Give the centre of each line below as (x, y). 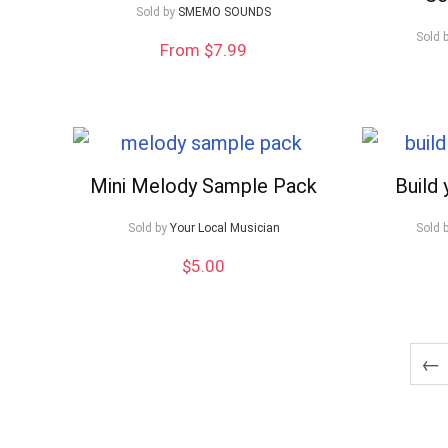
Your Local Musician (224, 228)
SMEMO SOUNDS (225, 12)
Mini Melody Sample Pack (204, 186)
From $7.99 (204, 50)
